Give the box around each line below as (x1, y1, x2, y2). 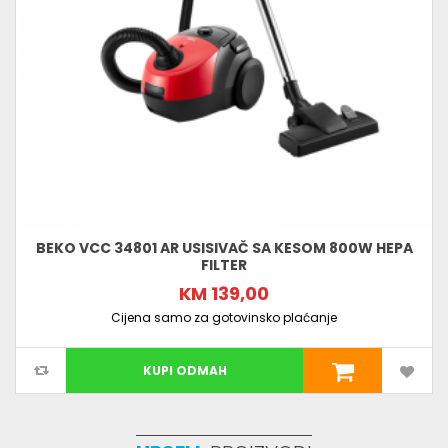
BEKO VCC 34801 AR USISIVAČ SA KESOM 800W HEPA (35, 238, 413, 259)
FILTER (201, 255, 247, 276)
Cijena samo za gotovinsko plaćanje (111, 309, 337, 327)
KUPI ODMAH (142, 362, 227, 380)
